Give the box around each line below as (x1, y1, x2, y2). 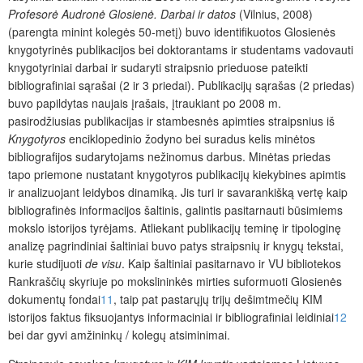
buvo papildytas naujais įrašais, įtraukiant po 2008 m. (8, 94, 281, 111)
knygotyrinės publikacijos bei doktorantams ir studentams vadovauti (8, 41, 353, 58)
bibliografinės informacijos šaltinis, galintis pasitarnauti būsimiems (8, 201, 343, 218)
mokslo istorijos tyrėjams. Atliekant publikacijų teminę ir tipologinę (8, 219, 341, 236)
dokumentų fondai (8, 290, 100, 307)
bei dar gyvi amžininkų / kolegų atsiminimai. (8, 326, 230, 343)
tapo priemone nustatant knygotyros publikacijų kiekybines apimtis (8, 165, 346, 182)
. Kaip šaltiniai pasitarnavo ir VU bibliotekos (122, 254, 341, 271)
